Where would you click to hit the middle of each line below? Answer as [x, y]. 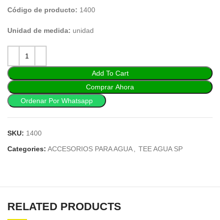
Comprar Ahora [110, 87]
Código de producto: [43, 10]
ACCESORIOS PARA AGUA [90, 149]
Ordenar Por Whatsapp [57, 101]
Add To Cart [110, 73]
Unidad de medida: [40, 30]
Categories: [27, 149]
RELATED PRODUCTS [64, 206]
